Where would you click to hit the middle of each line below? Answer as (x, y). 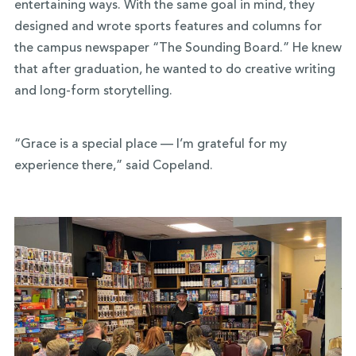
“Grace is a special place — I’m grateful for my (150, 145)
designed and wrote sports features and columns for (168, 27)
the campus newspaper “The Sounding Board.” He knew (178, 49)
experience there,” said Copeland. (113, 166)
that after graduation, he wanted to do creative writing (174, 70)
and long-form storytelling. (95, 92)
